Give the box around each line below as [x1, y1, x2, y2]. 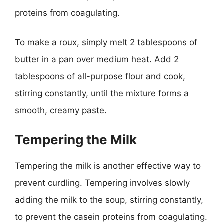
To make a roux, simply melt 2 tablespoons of [15, 37, 197, 47]
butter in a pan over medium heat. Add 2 [15, 54, 179, 64]
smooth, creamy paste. [15, 105, 107, 115]
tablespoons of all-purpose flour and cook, [15, 71, 185, 81]
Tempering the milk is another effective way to [15, 160, 201, 171]
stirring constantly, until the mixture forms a [15, 88, 189, 98]
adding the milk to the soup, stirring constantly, [15, 194, 203, 205]
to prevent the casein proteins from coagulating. [15, 211, 207, 222]
